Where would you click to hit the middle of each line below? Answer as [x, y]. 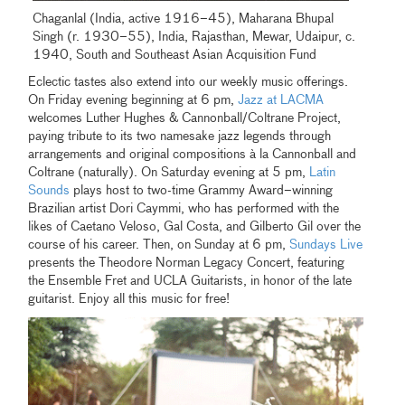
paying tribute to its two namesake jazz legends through [180, 137]
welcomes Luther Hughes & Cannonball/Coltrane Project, [185, 119]
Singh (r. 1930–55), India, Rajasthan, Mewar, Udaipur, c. [194, 38]
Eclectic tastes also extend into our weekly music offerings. [188, 83]
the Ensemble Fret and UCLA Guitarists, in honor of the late [190, 282]
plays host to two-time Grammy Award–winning [202, 191]
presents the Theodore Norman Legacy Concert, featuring [187, 264]
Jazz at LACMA [281, 101]
